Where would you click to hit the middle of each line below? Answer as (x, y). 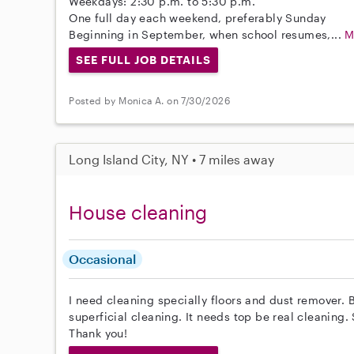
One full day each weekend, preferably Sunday (198, 17)
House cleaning (138, 212)
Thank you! (98, 333)
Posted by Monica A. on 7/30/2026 (150, 101)
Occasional (103, 258)
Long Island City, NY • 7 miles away (172, 159)
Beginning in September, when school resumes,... (207, 34)
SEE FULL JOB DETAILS (143, 59)
